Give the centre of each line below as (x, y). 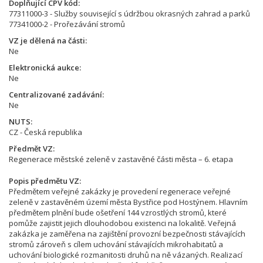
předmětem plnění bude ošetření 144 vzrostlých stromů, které (118, 213)
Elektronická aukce (44, 68)
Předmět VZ (31, 149)
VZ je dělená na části (47, 41)
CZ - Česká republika (45, 132)
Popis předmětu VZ (44, 181)
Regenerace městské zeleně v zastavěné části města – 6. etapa (121, 159)
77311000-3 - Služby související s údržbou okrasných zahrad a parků (129, 14)
